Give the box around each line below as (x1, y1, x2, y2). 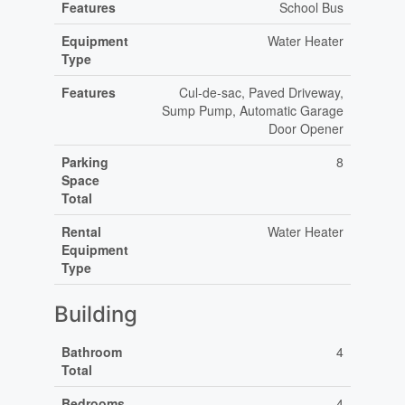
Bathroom (61, 343, 122, 362)
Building (53, 301, 137, 328)
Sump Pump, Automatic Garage (161, 101, 344, 120)
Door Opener (268, 119, 344, 138)
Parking (61, 153, 108, 172)
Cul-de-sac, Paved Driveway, (178, 83, 344, 102)
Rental (61, 222, 101, 241)
